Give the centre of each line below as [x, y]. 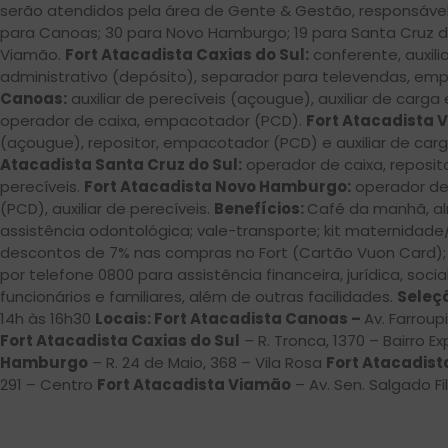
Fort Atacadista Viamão [194, 384]
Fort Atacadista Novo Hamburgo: [217, 186]
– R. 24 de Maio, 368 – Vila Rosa [207, 362]
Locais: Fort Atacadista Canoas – [229, 318]
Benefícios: [260, 208]
